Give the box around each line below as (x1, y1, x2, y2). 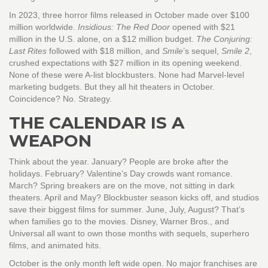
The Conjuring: (196, 34, 252, 44)
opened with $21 (170, 22, 235, 32)
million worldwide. (9, 22, 78, 32)
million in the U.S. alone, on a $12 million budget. (9, 34, 196, 44)
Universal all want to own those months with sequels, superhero (9, 229, 249, 239)
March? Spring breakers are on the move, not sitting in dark (9, 181, 234, 191)
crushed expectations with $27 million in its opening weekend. (9, 58, 242, 68)
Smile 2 (221, 46, 249, 56)
